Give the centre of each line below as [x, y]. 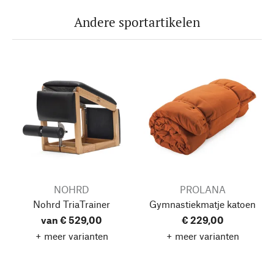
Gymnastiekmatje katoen [202, 204]
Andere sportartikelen [137, 22]
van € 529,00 [72, 220]
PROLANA [202, 189]
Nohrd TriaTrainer [72, 204]
